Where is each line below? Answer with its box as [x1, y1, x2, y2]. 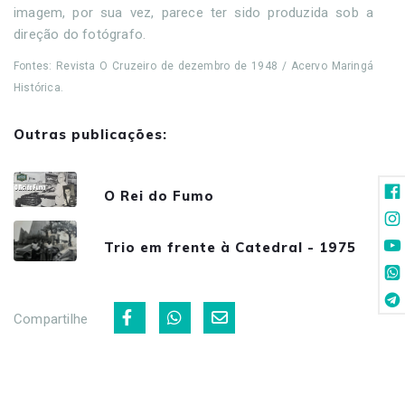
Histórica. [14, 80, 67, 94]
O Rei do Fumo [104, 186, 214, 204]
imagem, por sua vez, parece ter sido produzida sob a [14, 4, 373, 21]
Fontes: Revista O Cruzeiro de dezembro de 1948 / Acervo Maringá [14, 59, 373, 72]
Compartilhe [14, 310, 89, 327]
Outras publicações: [14, 125, 167, 143]
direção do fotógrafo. [14, 25, 150, 42]
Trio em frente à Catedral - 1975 [104, 238, 356, 256]
